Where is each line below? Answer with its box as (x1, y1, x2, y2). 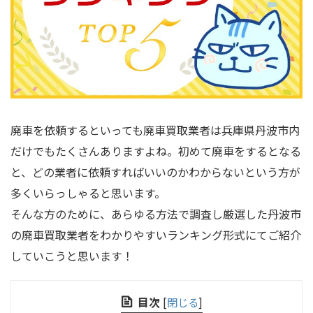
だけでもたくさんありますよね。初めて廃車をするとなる (10, 143, 301, 160)
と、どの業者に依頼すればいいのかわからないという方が (10, 163, 300, 181)
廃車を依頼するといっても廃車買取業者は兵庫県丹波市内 (10, 122, 300, 139)
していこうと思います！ (10, 247, 133, 265)
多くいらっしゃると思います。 (10, 184, 166, 202)
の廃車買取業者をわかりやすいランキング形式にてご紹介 (10, 226, 301, 244)
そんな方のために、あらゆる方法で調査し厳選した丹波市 (10, 205, 301, 223)
